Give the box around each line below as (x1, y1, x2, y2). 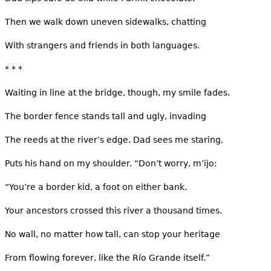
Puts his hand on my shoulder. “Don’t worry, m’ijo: (4, 158, 217, 168)
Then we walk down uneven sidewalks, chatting (4, 16, 206, 27)
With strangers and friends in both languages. (4, 40, 202, 50)
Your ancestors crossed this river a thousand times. (4, 205, 222, 215)
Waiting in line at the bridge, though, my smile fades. (4, 87, 230, 97)
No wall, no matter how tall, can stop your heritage (4, 229, 220, 239)
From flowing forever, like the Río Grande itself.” (4, 252, 210, 263)
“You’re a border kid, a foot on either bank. (4, 181, 187, 192)
